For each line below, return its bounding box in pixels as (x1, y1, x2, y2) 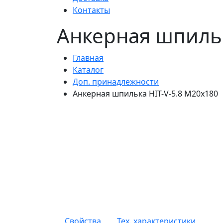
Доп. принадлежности (73, 76, 159, 87)
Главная (73, 52, 104, 63)
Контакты (73, 4, 110, 15)
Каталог (73, 64, 104, 75)
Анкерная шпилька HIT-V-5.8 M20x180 (73, 88, 218, 99)
